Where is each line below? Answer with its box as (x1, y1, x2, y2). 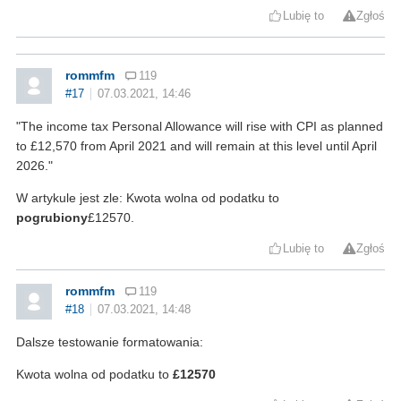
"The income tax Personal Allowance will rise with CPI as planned (16, 118, 383, 133)
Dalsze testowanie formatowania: (16, 334, 203, 349)
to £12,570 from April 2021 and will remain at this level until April (16, 138, 377, 153)
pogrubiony (16, 209, 88, 225)
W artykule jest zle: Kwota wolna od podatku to (16, 190, 279, 205)
